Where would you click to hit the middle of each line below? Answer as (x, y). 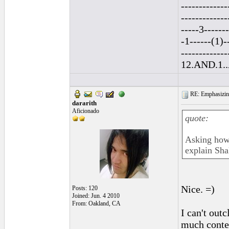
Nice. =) (198, 189)
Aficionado (86, 111)
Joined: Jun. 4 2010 (96, 196)
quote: (197, 118)
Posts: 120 (85, 188)
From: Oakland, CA (96, 203)
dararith (84, 103)
